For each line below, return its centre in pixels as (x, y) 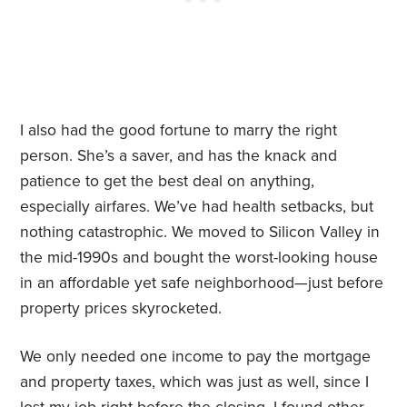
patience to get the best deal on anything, (168, 182)
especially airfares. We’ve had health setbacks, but (197, 207)
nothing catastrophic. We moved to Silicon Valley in (200, 233)
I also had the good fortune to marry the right (179, 131)
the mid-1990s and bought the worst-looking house (199, 258)
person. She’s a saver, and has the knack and (179, 156)
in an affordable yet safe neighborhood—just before (202, 283)
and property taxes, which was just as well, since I (195, 382)
